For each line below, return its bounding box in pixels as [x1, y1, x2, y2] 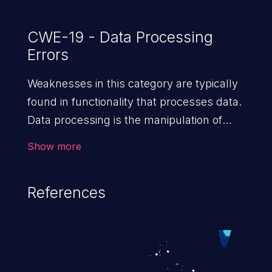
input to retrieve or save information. [27, 131, 211, 144]
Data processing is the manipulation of [27, 113, 222, 126]
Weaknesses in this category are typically [27, 76, 238, 90]
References [27, 183, 106, 202]
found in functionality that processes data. [27, 95, 242, 108]
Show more [27, 140, 81, 152]
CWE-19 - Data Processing [27, 27, 213, 46]
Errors [27, 45, 69, 64]
